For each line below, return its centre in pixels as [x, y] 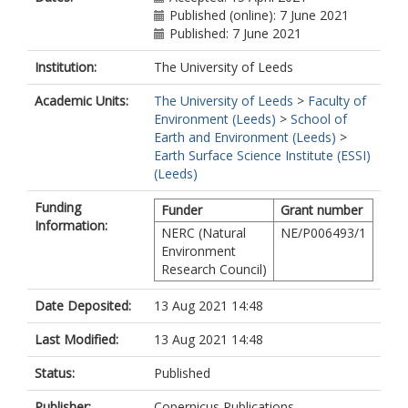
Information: [71, 225]
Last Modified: [76, 339]
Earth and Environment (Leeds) [245, 137]
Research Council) [214, 269]
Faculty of [337, 101]
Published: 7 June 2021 [235, 33]
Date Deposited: [83, 306]
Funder [182, 210]
